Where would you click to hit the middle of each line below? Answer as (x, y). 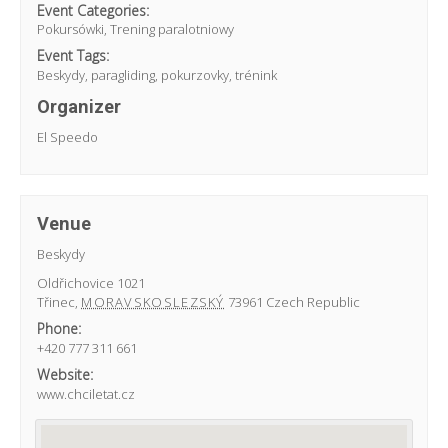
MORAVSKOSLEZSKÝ (153, 301)
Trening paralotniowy (172, 29)
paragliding (123, 75)
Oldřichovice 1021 (91, 282)
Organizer (79, 107)
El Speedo (68, 137)
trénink (256, 75)
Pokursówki (71, 29)
